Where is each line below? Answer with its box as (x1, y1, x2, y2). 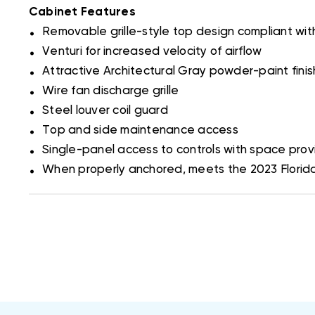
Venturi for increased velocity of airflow (39, 46, 262, 58)
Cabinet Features (28, 6, 136, 19)
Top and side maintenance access (39, 124, 238, 137)
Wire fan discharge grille (39, 85, 179, 98)
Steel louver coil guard (39, 105, 168, 117)
